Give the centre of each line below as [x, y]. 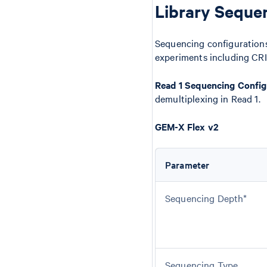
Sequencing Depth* [206, 198]
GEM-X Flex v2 [187, 126]
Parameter [187, 164]
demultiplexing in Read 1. [208, 98]
